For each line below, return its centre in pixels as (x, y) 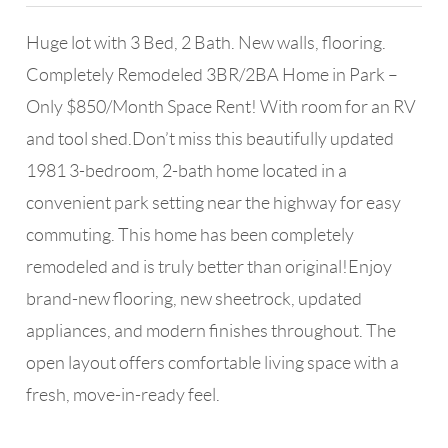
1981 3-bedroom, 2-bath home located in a (187, 171)
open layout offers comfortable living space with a (213, 363)
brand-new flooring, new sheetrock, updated (194, 299)
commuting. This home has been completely (190, 235)
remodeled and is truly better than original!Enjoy (209, 267)
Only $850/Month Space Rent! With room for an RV (221, 107)
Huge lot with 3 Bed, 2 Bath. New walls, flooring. (206, 43)
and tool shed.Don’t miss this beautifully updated (210, 139)
